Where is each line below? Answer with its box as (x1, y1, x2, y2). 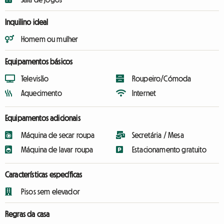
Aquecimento (21, 89, 62, 97)
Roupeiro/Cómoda (132, 74, 191, 82)
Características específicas (5, 170, 82, 178)
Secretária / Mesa (132, 131, 184, 139)
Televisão (21, 74, 49, 82)
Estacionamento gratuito (132, 145, 206, 153)
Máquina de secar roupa (21, 131, 95, 139)
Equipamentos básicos (5, 57, 73, 65)
